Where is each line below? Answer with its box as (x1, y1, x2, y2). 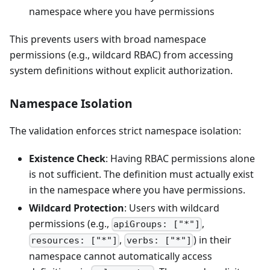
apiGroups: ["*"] (113, 218, 201, 230)
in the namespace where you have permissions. (29, 183, 245, 196)
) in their (193, 233, 231, 246)
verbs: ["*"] (126, 234, 192, 246)
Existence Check (29, 151, 105, 165)
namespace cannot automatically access (29, 249, 212, 263)
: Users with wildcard (124, 201, 219, 215)
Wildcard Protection (29, 201, 124, 215)
